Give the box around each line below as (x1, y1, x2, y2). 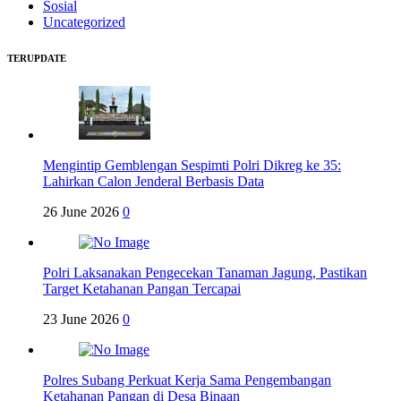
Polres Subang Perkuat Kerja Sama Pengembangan (43, 372, 331, 388)
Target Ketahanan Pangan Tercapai (43, 281, 241, 297)
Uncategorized (43, 14, 125, 30)
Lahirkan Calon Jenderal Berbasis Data (43, 174, 264, 190)
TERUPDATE (7, 53, 66, 64)
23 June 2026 (43, 311, 119, 328)
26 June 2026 (43, 204, 119, 220)
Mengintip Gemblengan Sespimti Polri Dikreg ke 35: (43, 158, 341, 174)
